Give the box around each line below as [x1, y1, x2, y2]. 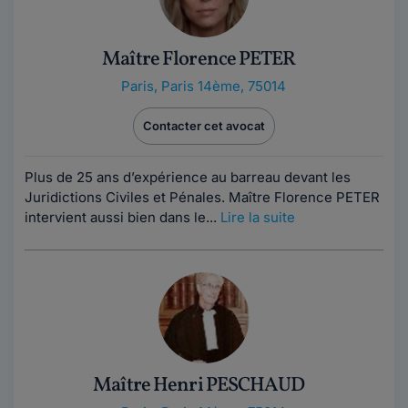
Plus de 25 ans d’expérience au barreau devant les [25, 168, 351, 186]
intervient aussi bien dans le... [25, 209, 220, 226]
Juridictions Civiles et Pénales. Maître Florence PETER [25, 189, 380, 206]
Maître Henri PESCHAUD [93, 372, 304, 400]
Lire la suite [220, 209, 295, 226]
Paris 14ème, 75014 [160, 77, 286, 95]
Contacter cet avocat [143, 118, 265, 133]
